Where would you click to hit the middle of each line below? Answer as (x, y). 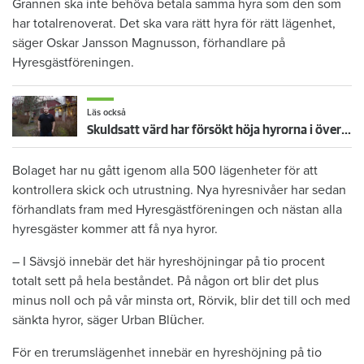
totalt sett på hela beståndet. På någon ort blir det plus (165, 282)
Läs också (106, 112)
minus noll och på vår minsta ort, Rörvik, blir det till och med (181, 301)
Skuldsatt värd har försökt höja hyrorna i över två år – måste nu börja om (346, 130)
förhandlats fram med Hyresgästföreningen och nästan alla (177, 210)
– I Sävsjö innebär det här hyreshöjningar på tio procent (169, 262)
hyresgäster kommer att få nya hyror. (115, 230)
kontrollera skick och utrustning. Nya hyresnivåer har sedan (179, 191)
